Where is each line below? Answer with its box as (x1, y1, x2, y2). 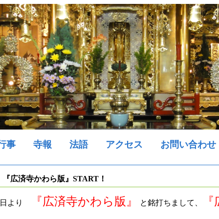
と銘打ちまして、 (138, 198, 202, 207)
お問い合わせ (160, 139, 216, 150)
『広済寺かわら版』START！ (2, 175, 107, 183)
